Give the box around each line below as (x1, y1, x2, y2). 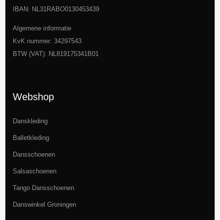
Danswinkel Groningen (12, 200, 76, 208)
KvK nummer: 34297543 (12, 37, 82, 45)
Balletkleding (12, 134, 49, 141)
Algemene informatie (12, 24, 71, 32)
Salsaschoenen (12, 167, 56, 175)
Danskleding (12, 117, 48, 125)
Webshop (12, 91, 54, 103)
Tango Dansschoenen (12, 184, 74, 192)
